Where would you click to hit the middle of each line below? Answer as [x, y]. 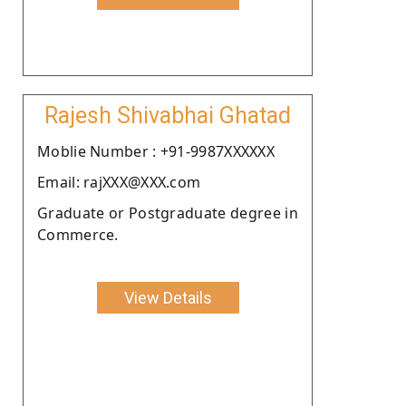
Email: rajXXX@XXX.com [119, 182]
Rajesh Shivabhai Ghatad [168, 115]
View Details [168, 297]
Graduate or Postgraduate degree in [168, 213]
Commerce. [78, 234]
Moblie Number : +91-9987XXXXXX [156, 151]
